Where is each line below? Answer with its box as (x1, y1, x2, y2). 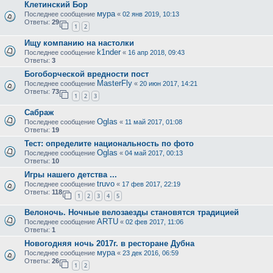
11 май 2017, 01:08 (125, 118, 182, 126)
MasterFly (97, 78, 132, 88)
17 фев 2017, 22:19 (122, 180, 180, 188)
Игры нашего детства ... (24, 169, 117, 179)
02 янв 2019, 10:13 (122, 10, 179, 18)
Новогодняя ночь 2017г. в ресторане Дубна (24, 239, 194, 249)
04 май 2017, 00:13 (125, 149, 183, 157)
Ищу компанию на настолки (24, 38, 134, 48)
